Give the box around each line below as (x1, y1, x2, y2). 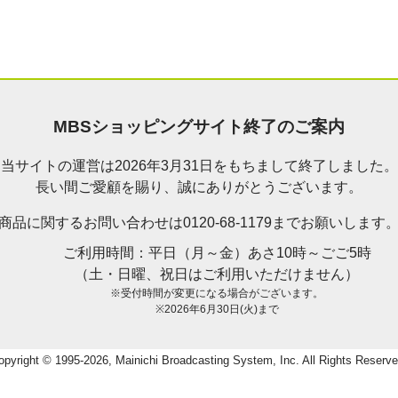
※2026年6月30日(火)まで (155, 303, 279, 316)
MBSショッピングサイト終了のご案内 (53, 116, 345, 136)
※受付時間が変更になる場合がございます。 (110, 287, 323, 300)
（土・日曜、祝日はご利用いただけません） (75, 267, 359, 283)
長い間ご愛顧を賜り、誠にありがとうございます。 (36, 179, 362, 195)
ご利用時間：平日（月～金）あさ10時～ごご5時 (62, 245, 371, 261)
